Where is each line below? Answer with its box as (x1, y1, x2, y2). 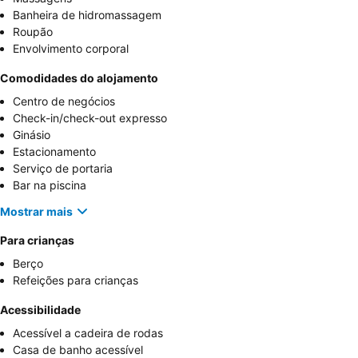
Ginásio (13, 128, 50, 142)
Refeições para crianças (13, 273, 138, 288)
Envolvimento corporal (13, 42, 129, 56)
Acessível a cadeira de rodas (13, 326, 163, 340)
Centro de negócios (13, 94, 115, 109)
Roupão (13, 25, 53, 39)
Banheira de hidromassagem (13, 8, 161, 22)
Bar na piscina (13, 178, 86, 193)
